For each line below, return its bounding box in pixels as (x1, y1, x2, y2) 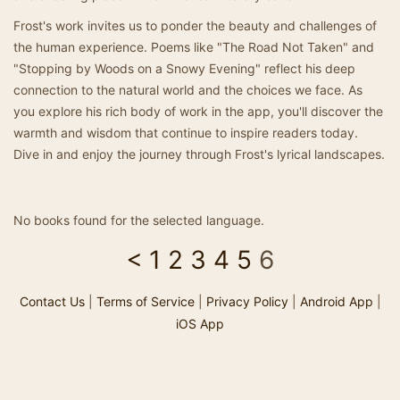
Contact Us (19, 294, 85, 309)
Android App (299, 294, 373, 309)
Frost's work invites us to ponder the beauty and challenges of (13, 18, 377, 33)
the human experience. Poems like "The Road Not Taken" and (13, 39, 374, 54)
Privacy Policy (205, 294, 288, 309)
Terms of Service (96, 294, 195, 309)
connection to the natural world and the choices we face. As (13, 82, 362, 97)
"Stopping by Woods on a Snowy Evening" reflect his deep (13, 61, 355, 76)
